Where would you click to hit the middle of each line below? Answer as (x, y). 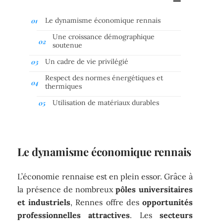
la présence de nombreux (67, 189)
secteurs (176, 215)
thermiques (64, 86)
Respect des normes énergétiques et (104, 78)
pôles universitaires (154, 189)
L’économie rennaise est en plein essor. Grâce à (105, 176)
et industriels (44, 202)
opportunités (167, 202)
